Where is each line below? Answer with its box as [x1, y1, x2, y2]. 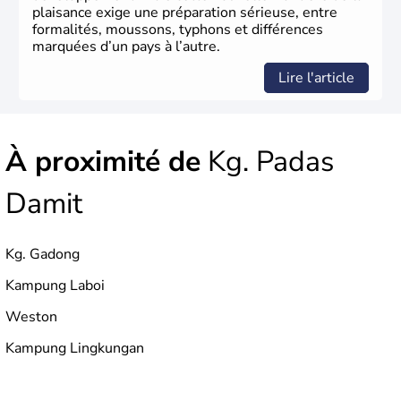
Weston [5, 307, 57, 328]
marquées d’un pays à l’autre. [32, 37, 220, 57]
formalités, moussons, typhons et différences [32, 20, 323, 40]
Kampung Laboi [5, 276, 105, 296]
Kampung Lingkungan [5, 338, 144, 359]
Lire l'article [278, 68, 354, 89]
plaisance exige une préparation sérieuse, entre [32, 3, 337, 23]
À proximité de [5, 142, 200, 182]
